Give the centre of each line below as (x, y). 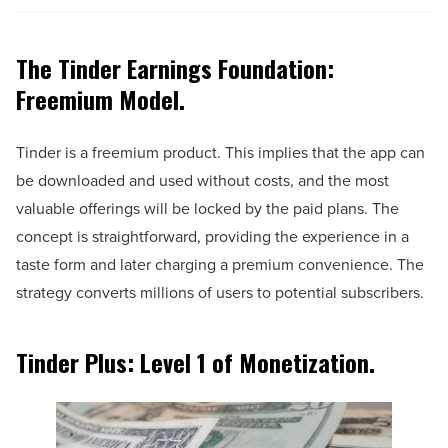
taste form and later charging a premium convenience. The (220, 265)
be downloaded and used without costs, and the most (202, 181)
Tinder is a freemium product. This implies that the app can (220, 153)
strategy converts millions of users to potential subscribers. (220, 293)
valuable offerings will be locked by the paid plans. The (207, 209)
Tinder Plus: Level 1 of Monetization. (195, 362)
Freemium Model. (100, 99)
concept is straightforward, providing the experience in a (212, 237)
